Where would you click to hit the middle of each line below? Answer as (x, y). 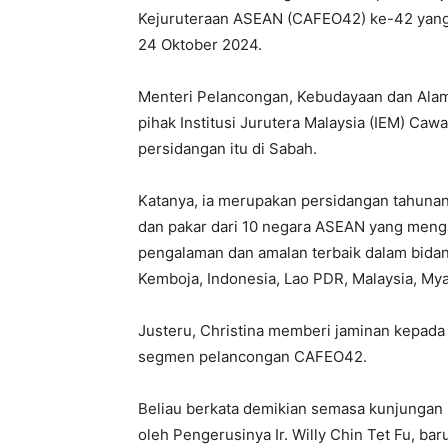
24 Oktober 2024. (200, 45)
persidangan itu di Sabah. (227, 149)
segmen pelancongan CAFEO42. (252, 357)
